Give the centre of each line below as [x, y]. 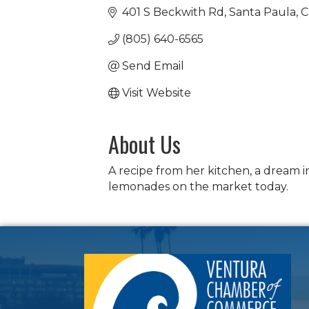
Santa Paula [262, 12]
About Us [144, 144]
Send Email [153, 66]
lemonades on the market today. [198, 187]
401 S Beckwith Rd [173, 12]
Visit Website [157, 93]
